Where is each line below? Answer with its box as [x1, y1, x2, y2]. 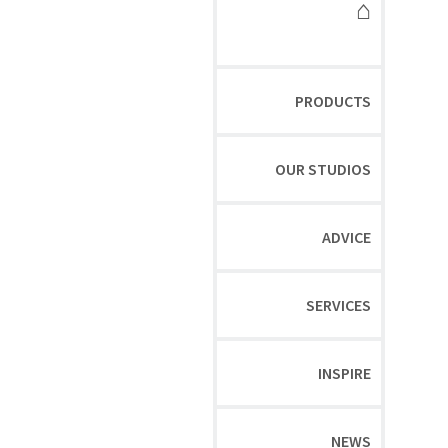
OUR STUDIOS [275, 159, 372, 179]
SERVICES [306, 295, 372, 315]
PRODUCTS [295, 91, 372, 111]
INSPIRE [318, 363, 372, 383]
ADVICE [322, 227, 372, 247]
